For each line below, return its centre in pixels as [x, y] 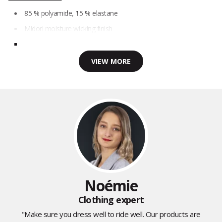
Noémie [111, 186]
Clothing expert [111, 200]
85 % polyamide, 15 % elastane [72, 13]
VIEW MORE [111, 61]
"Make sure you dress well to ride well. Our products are [111, 214]
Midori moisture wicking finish [69, 29]
